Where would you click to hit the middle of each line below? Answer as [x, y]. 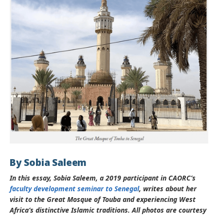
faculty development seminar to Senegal [74, 188]
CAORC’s [182, 178]
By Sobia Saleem [48, 162]
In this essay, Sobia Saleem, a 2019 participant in [89, 178]
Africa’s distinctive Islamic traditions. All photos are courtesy [108, 210]
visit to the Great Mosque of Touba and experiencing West [103, 199]
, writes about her [168, 188]
